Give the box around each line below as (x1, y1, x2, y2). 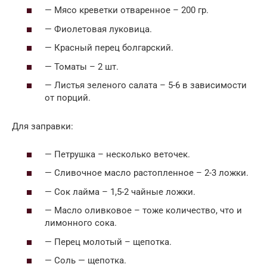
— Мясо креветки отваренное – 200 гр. (45, 5, 209, 16)
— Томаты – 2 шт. (45, 61, 119, 72)
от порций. (45, 92, 91, 104)
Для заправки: (12, 121, 73, 132)
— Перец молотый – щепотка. (45, 236, 172, 247)
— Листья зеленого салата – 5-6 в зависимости (45, 80, 247, 91)
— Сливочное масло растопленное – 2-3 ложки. (45, 167, 249, 179)
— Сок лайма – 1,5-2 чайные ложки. (45, 186, 195, 197)
